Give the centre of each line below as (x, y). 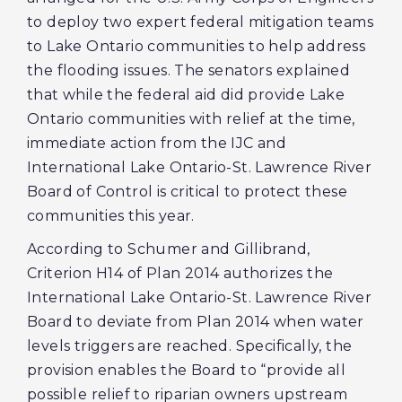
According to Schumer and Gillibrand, (169, 249)
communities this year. (111, 216)
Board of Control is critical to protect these (187, 192)
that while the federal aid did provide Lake (186, 95)
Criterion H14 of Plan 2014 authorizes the (180, 273)
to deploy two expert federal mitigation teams (200, 22)
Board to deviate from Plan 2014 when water (196, 322)
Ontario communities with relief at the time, (191, 119)
